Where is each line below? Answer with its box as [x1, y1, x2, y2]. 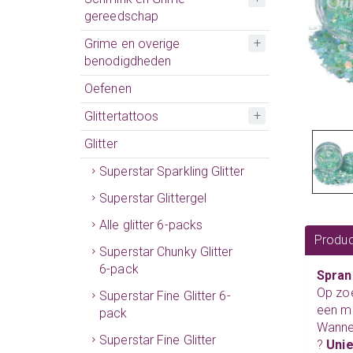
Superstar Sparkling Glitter [99, 163, 244, 179]
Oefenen [84, 80, 132, 96]
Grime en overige [84, 35, 180, 51]
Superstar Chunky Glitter [99, 243, 233, 259]
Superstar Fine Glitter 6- [99, 288, 231, 303]
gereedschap [84, 8, 159, 24]
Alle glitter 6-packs [99, 217, 203, 232]
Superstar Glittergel [99, 190, 207, 206]
